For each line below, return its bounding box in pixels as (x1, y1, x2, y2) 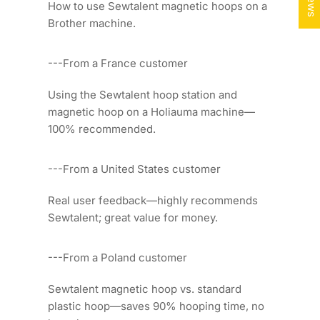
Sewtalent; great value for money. (48, 210, 219, 224)
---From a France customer (48, 56, 189, 70)
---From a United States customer (48, 161, 221, 176)
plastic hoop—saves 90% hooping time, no (48, 299, 265, 313)
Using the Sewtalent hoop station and (48, 87, 238, 101)
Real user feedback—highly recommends (48, 193, 259, 207)
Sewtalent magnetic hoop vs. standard (48, 281, 242, 296)
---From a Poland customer (48, 250, 188, 264)
